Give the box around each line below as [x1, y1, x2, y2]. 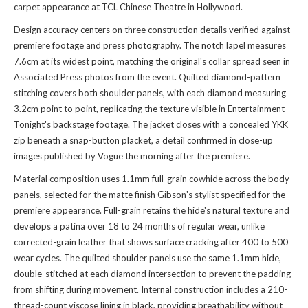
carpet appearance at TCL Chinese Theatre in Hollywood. [14, 1, 243, 13]
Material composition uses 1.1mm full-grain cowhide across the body [14, 173, 289, 185]
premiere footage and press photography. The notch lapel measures [14, 40, 286, 52]
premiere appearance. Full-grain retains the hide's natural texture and [14, 205, 289, 217]
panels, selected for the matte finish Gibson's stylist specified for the [14, 189, 285, 201]
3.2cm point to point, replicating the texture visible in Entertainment [14, 103, 285, 115]
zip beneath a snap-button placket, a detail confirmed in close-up [14, 135, 273, 146]
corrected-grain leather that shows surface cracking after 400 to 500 [14, 236, 288, 248]
